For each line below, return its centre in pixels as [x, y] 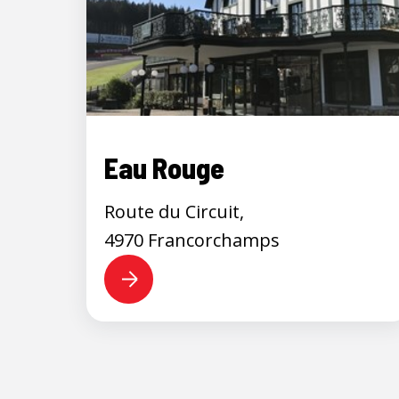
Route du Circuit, [174, 211]
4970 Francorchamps [192, 240]
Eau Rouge [164, 167]
